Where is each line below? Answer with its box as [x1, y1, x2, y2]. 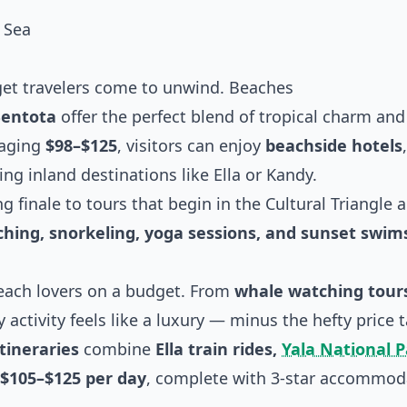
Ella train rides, [155, 338, 282, 360]
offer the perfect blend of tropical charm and [56, 105, 405, 127]
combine [79, 338, 155, 360]
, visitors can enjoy [117, 134, 265, 156]
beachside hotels [265, 134, 402, 156]
